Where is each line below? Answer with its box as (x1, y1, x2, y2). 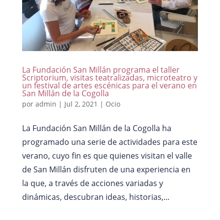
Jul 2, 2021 (64, 99, 98, 109)
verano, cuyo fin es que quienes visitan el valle (22, 150, 192, 161)
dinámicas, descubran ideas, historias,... (22, 191, 169, 202)
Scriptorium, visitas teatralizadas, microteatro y (22, 72, 197, 83)
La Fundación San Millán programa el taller (22, 64, 180, 75)
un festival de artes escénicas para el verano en (22, 80, 197, 91)
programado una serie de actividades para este (22, 136, 197, 147)
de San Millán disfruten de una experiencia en (22, 164, 191, 175)
